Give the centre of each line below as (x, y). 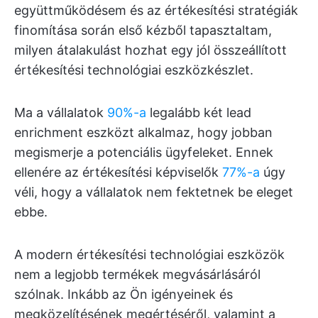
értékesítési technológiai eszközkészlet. (134, 70)
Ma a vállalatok (61, 113)
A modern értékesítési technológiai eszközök (149, 254)
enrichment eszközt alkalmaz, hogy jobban (143, 132)
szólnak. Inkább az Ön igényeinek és (124, 294)
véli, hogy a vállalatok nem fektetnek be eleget (154, 192)
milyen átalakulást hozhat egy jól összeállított (150, 50)
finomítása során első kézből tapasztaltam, (143, 30)
